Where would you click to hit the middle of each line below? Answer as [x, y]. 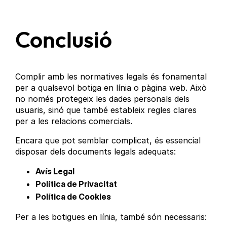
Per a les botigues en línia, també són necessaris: [111, 217]
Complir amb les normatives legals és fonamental [111, 76]
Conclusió [64, 41]
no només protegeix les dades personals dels [103, 99]
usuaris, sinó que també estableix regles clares [106, 110]
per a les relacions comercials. [74, 121]
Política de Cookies [73, 196]
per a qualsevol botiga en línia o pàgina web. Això [111, 87]
